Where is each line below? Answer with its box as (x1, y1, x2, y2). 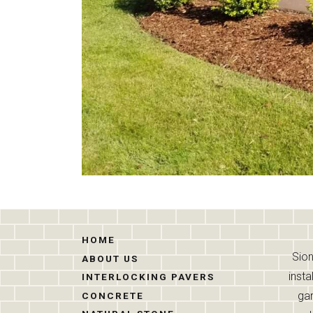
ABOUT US (82, 252, 138, 264)
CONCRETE (82, 289, 144, 301)
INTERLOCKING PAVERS (82, 271, 214, 283)
